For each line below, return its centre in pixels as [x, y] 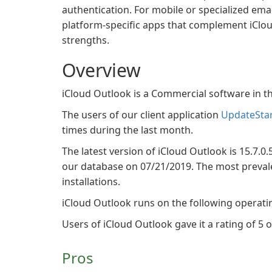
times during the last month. [127, 130]
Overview [101, 70]
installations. [91, 182]
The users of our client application [141, 115]
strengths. [86, 40]
